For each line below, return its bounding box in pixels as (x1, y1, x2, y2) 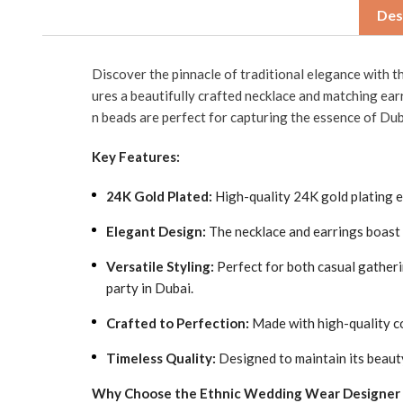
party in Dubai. (106, 280, 193, 296)
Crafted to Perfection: (106, 315, 249, 331)
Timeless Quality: (106, 350, 216, 366)
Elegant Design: (106, 223, 206, 239)
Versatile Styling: (106, 258, 214, 274)
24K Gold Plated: (106, 188, 212, 204)
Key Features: (92, 148, 180, 165)
